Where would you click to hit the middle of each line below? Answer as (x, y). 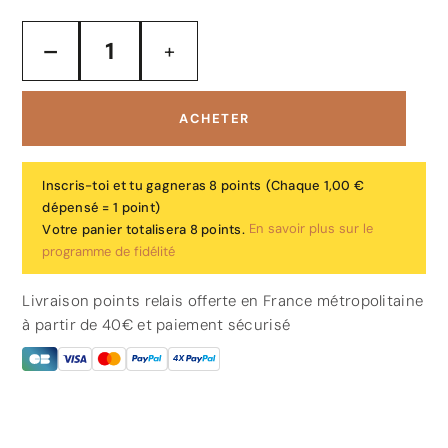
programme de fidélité (109, 251)
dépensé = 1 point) (101, 208)
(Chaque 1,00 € (315, 186)
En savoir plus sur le (311, 229)
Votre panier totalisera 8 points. (143, 230)
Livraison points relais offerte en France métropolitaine (223, 300)
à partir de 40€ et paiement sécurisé (156, 324)
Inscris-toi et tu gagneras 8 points (152, 186)
